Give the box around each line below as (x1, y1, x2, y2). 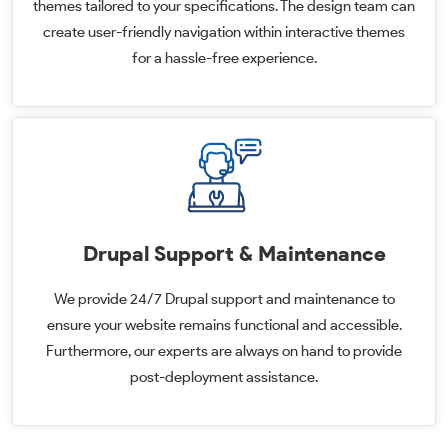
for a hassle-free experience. (131, 49, 317, 67)
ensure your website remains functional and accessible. (46, 316, 402, 334)
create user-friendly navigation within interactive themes (43, 23, 405, 41)
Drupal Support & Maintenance (82, 241, 386, 266)
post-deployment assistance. (130, 368, 318, 386)
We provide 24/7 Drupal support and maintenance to (53, 290, 395, 308)
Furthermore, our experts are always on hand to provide (46, 342, 402, 360)
